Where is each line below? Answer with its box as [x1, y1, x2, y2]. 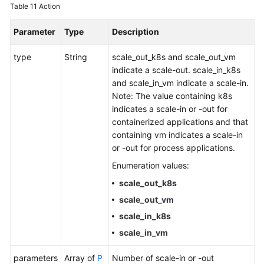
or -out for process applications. [112, 143, 235, 153]
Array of [64, 253, 97, 263]
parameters [14, 253, 58, 263]
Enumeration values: [112, 160, 189, 170]
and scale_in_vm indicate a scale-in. [112, 78, 249, 88]
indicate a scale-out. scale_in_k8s [112, 65, 240, 75]
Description [112, 27, 159, 37]
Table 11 [10, 2, 39, 11]
